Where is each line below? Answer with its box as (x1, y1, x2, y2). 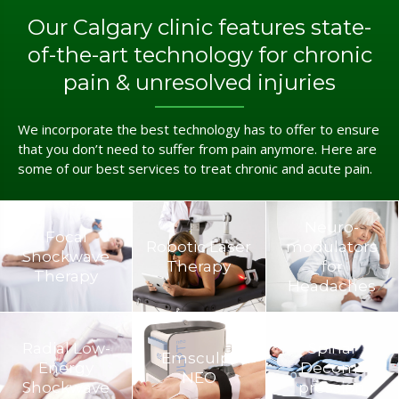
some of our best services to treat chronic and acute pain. (18, 159, 372, 177)
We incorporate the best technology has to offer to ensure (18, 119, 379, 138)
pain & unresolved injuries (63, 69, 336, 95)
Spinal (308, 339, 356, 358)
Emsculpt (160, 349, 237, 368)
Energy (38, 359, 94, 378)
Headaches (288, 276, 377, 295)
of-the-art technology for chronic (27, 41, 372, 68)
